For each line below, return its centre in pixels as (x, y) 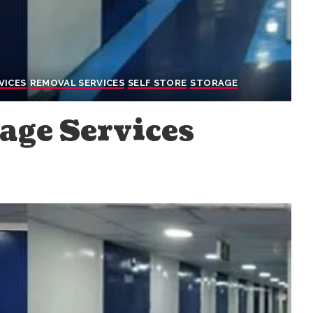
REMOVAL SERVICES (77, 83)
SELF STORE (158, 83)
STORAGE (214, 83)
